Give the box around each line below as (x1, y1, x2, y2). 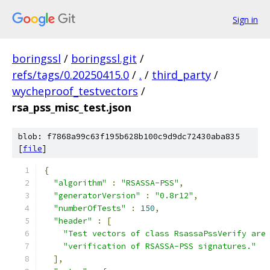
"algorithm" (54, 178, 107, 188)
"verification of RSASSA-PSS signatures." (63, 241, 256, 251)
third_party (152, 67, 211, 82)
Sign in (233, 13, 258, 25)
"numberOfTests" (54, 203, 126, 213)
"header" (54, 216, 92, 226)
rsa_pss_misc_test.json (12, 100, 131, 115)
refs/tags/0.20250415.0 (12, 67, 129, 82)
